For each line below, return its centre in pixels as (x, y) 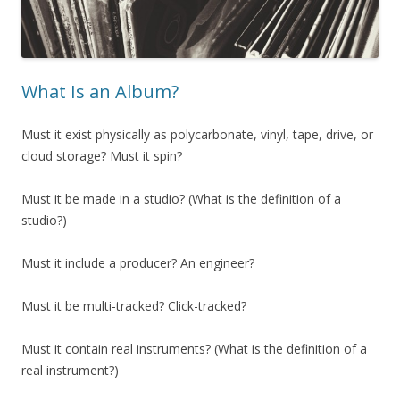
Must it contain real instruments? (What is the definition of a (194, 348)
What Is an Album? (100, 91)
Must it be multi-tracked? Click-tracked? (134, 305)
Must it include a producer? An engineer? (138, 262)
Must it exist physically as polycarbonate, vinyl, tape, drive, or (197, 134)
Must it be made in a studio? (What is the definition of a (181, 198)
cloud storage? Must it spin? (102, 155)
